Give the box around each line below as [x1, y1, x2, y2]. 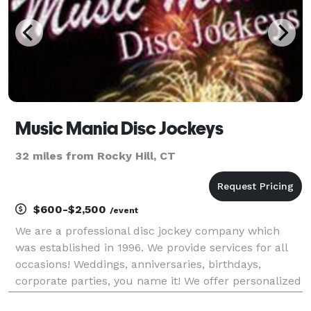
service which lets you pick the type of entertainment [15, 290, 301, 304]
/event [110, 205, 138, 215]
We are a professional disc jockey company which [15, 224, 280, 237]
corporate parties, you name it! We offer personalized [15, 274, 301, 287]
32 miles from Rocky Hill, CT [15, 149, 176, 162]
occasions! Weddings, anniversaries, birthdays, [15, 257, 261, 271]
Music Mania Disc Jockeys [15, 117, 224, 139]
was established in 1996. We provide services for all [15, 240, 287, 254]
